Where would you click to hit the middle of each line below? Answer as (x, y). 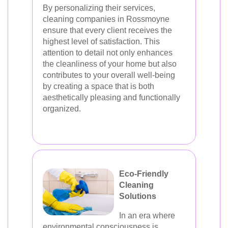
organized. (62, 109)
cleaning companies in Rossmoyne (106, 19)
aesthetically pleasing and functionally (111, 97)
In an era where (147, 216)
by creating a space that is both (98, 86)
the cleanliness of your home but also (110, 64)
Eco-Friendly (144, 174)
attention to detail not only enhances (108, 53)
